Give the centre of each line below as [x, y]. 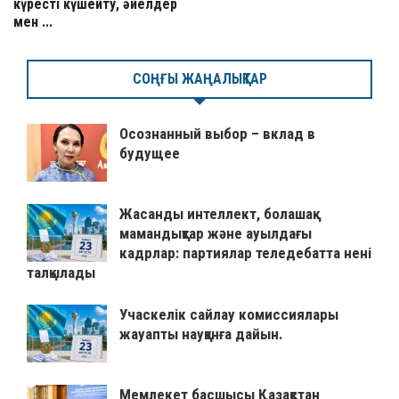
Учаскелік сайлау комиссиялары [229, 314]
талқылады [61, 273]
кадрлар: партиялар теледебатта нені [245, 253]
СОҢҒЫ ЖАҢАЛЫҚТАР [199, 79]
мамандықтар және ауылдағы [216, 233]
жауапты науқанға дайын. [201, 334]
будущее [150, 153]
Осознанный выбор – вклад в [217, 134]
